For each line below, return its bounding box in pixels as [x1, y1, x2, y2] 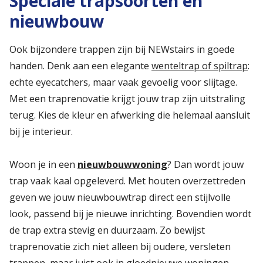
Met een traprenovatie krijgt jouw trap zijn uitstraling [9, 92, 245, 106]
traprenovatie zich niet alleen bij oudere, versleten [9, 240, 231, 254]
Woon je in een [9, 158, 77, 171]
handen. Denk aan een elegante [9, 59, 151, 73]
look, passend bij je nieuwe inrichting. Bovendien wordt [9, 207, 251, 221]
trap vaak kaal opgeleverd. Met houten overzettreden [9, 174, 245, 188]
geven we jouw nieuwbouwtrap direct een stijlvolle [9, 191, 231, 204]
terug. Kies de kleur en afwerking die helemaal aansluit [9, 109, 250, 122]
